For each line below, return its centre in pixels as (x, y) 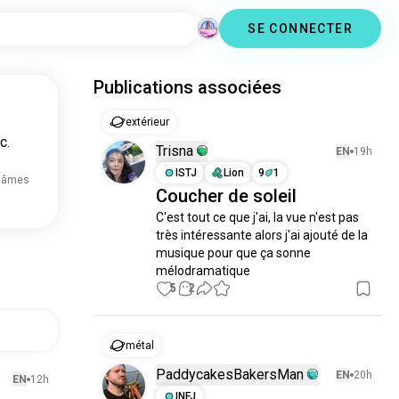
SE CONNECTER (300, 28)
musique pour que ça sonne (234, 253)
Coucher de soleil (227, 196)
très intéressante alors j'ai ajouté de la (262, 235)
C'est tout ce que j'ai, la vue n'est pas (258, 217)
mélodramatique (204, 271)
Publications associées (188, 87)
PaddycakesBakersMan (230, 375)
